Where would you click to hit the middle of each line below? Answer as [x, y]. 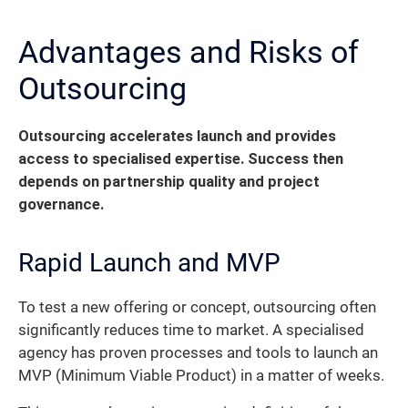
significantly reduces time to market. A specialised [191, 330]
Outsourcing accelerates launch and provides [177, 136]
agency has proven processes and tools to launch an [198, 352]
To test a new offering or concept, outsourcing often [197, 307]
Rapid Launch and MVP [149, 262]
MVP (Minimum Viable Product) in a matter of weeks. [201, 375]
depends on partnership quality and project [169, 181]
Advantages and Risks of [189, 51]
